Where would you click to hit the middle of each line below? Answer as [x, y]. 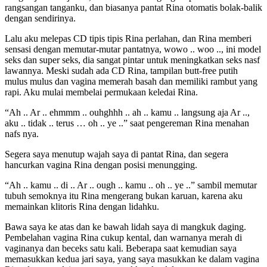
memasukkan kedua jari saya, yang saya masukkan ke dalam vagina [132, 259]
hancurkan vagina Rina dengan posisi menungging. [101, 165]
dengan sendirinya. [40, 18]
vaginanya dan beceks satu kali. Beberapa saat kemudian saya [121, 249]
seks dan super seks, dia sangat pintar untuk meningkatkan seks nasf [132, 60]
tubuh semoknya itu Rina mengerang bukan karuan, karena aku [124, 196]
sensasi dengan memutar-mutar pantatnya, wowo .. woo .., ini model [133, 49]
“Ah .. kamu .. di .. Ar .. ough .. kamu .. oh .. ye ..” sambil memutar [131, 185]
